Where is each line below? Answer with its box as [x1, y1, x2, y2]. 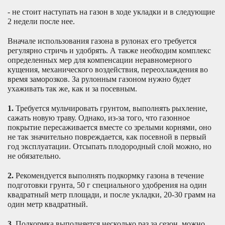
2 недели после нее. [8, 17, 75, 26]
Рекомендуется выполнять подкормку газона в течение [14, 171, 204, 180]
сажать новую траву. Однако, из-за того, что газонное [8, 113, 190, 122]
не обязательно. [8, 151, 61, 160]
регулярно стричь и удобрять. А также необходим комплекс [8, 46, 211, 55]
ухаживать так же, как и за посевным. [8, 84, 139, 93]
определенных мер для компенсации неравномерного [8, 55, 192, 64]
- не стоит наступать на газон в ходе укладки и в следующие [8, 7, 215, 16]
